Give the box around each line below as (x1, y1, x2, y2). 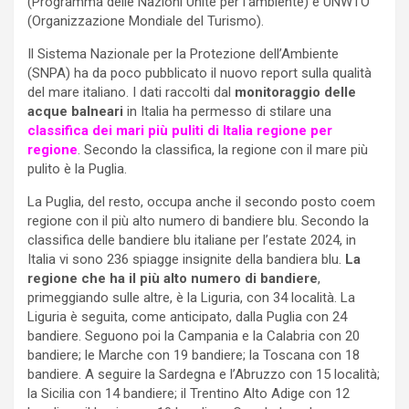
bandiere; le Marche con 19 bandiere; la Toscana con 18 (27, 346, 360, 363)
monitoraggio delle (235, 83, 356, 100)
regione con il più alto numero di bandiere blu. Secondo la (27, 212, 369, 229)
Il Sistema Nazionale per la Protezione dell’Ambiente (27, 45, 339, 62)
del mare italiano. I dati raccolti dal (27, 83, 235, 100)
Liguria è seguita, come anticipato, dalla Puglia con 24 (27, 308, 347, 325)
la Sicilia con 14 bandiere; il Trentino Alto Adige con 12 (27, 384, 350, 402)
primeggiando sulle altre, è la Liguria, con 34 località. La (27, 288, 355, 306)
